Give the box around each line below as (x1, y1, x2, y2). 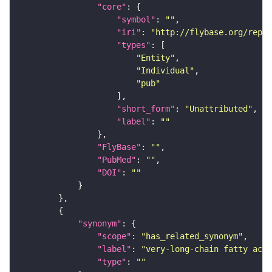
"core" (97, 1, 126, 12)
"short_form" (117, 103, 175, 114)
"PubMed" (97, 154, 136, 165)
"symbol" (117, 14, 155, 24)
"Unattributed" (185, 103, 253, 114)
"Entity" (136, 52, 175, 63)
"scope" (97, 231, 131, 241)
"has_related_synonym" (141, 231, 243, 241)
